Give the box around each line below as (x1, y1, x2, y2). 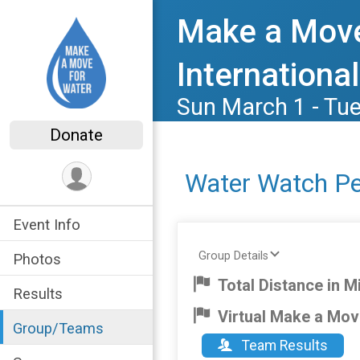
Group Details (198, 249, 268, 263)
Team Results (239, 337, 328, 354)
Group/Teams (13, 320, 104, 337)
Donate (50, 125, 103, 145)
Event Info (13, 216, 80, 234)
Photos (13, 251, 61, 268)
